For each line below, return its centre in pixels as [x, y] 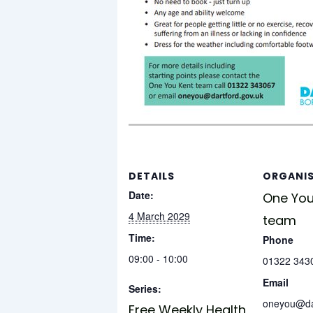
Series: [145, 288]
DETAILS [152, 176]
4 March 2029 [159, 216]
